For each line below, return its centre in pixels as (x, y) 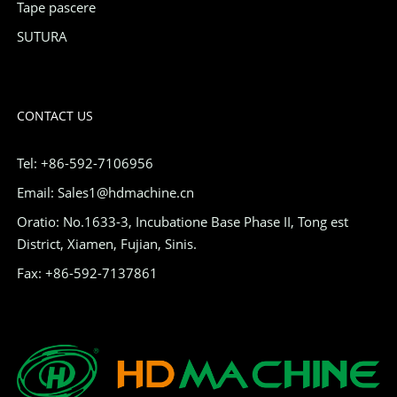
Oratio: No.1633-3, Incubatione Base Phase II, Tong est (182, 222)
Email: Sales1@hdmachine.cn (105, 193)
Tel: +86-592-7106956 (85, 163)
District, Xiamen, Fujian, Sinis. (106, 244)
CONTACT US (54, 116)
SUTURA (42, 37)
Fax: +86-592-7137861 (87, 273)
